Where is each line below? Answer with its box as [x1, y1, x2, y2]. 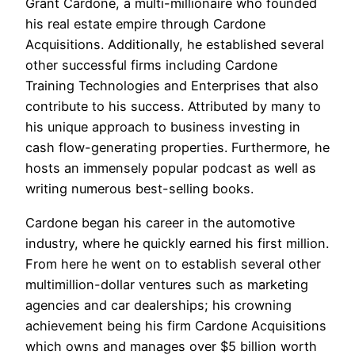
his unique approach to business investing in [25, 119, 300, 136]
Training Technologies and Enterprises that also [25, 78, 319, 94]
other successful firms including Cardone [25, 57, 277, 74]
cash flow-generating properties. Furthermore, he [25, 139, 330, 156]
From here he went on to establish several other [25, 255, 321, 272]
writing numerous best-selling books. [25, 181, 254, 197]
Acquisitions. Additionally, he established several [25, 36, 324, 53]
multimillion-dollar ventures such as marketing [25, 276, 308, 292]
